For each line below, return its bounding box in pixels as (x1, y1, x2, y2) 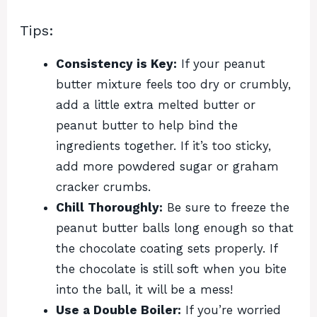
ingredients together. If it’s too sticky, (56, 138, 271, 153)
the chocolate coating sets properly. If (56, 241, 277, 255)
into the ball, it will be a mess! (56, 282, 233, 296)
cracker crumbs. (56, 179, 151, 194)
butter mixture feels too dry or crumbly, (56, 76, 291, 91)
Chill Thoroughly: (56, 200, 163, 214)
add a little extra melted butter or (56, 97, 255, 112)
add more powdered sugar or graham (56, 158, 279, 173)
